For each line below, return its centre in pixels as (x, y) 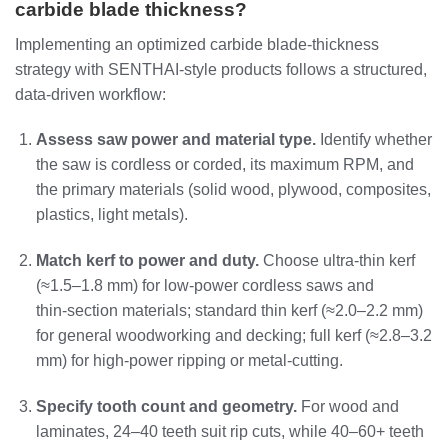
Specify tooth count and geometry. (166, 407)
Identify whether (373, 140)
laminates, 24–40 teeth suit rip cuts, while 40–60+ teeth (229, 432)
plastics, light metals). (111, 215)
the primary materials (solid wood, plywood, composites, (233, 190)
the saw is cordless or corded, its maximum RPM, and (224, 165)
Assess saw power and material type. (175, 140)
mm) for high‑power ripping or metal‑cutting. (189, 361)
